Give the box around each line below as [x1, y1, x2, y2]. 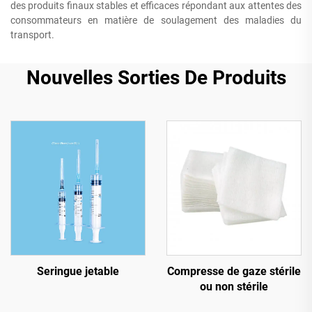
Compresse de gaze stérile [167, 265, 301, 278]
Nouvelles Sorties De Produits [26, 66, 286, 89]
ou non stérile [200, 280, 268, 293]
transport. [10, 29, 54, 40]
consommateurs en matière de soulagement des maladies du [10, 15, 302, 26]
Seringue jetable [37, 265, 119, 278]
